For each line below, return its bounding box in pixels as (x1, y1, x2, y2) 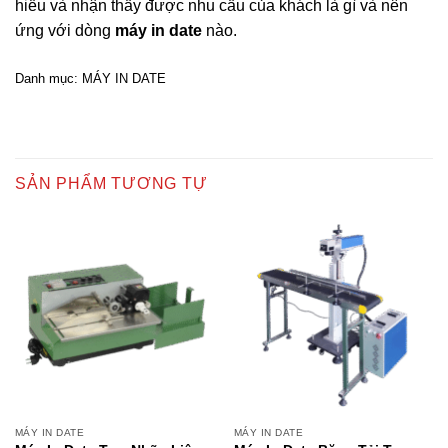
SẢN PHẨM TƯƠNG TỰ (15, 174, 208, 192)
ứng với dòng (15, 22, 115, 40)
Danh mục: (15, 70, 82, 86)
